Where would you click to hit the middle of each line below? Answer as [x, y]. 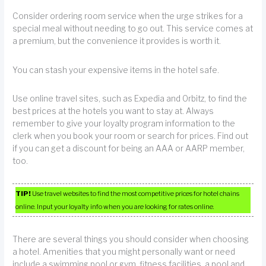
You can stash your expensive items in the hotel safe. [116, 70]
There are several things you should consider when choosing [131, 239]
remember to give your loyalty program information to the [124, 124]
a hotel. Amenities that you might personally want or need [124, 251]
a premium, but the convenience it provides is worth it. [117, 41]
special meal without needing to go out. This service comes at [133, 29]
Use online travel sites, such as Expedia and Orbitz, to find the [130, 99]
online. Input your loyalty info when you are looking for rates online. [115, 207]
